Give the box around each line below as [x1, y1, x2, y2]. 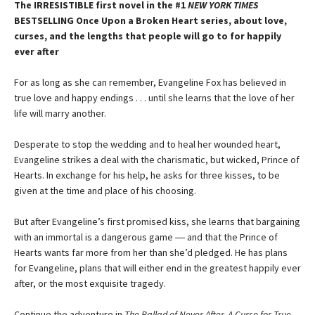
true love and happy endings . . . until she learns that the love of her [14, 91, 295, 105]
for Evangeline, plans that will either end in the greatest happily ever [14, 262, 301, 275]
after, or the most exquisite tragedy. [14, 277, 166, 290]
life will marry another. [14, 107, 106, 120]
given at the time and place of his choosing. [14, 184, 196, 198]
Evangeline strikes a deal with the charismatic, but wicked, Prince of [14, 153, 300, 167]
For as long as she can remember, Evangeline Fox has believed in [14, 76, 286, 89]
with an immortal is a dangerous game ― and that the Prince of [14, 231, 278, 244]
